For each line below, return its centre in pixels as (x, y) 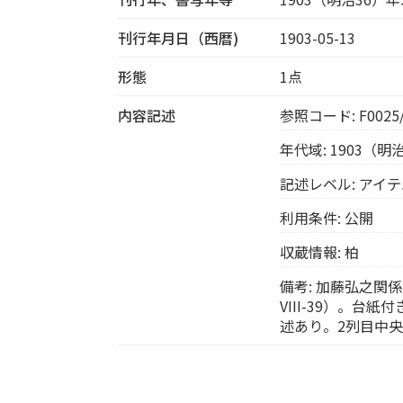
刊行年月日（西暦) (179, 37)
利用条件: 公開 (327, 217)
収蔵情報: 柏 (320, 251)
